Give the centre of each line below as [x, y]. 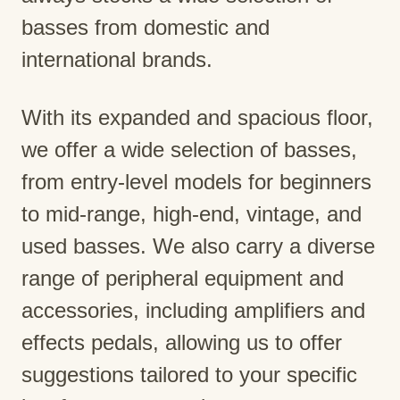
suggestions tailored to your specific [189, 374]
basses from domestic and [146, 27]
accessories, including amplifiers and [193, 310]
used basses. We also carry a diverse [198, 246]
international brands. [117, 59]
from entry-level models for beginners [196, 181]
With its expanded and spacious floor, [197, 117]
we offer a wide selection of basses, [189, 149]
